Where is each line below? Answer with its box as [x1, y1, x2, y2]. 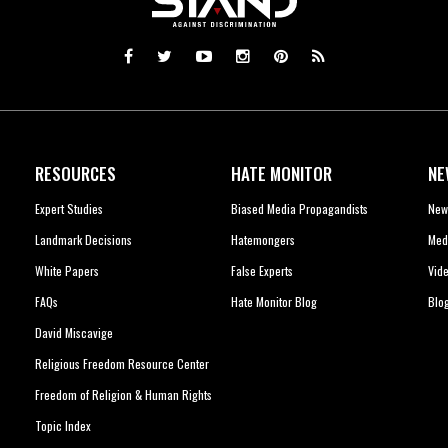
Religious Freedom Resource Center [34, 355, 209, 373]
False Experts [231, 262, 294, 280]
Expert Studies [34, 200, 103, 218]
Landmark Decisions [34, 231, 132, 249]
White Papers [34, 262, 99, 280]
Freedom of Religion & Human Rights [34, 386, 212, 404]
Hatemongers [231, 231, 296, 249]
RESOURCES [34, 161, 116, 187]
